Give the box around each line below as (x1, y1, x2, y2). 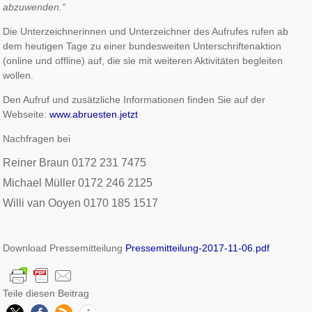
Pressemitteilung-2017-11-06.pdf (125, 242, 270, 253)
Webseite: (3, 108, 50, 120)
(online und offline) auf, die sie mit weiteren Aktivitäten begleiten (3, 54, 283, 66)
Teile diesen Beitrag (3, 287, 90, 299)
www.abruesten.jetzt (49, 108, 139, 120)
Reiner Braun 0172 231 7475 (3, 156, 147, 169)
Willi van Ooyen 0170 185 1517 (3, 196, 159, 209)
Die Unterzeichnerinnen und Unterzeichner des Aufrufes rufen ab (3, 25, 289, 37)
